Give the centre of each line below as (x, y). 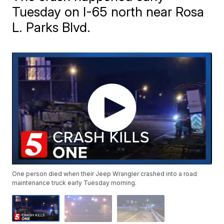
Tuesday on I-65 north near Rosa (108, 12)
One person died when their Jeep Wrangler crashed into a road (105, 174)
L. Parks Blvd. (51, 27)
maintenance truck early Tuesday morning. (74, 183)
